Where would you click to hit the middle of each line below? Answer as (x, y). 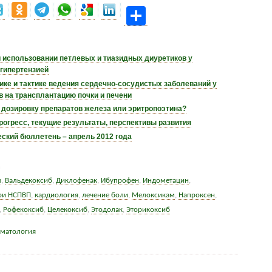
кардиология (56, 195)
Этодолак (107, 209)
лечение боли (105, 195)
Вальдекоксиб (28, 180)
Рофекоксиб (23, 209)
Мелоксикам (153, 195)
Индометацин (165, 180)
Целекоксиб (67, 209)
